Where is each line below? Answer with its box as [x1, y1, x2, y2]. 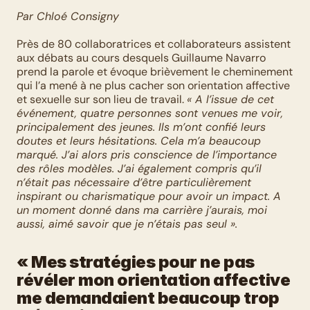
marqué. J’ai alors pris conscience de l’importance [17, 147, 277, 162]
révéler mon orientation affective [17, 270, 291, 290]
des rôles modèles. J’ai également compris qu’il [17, 161, 262, 176]
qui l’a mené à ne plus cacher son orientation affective [17, 78, 290, 93]
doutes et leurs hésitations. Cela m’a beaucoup [17, 134, 261, 148]
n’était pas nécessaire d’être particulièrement [17, 175, 251, 190]
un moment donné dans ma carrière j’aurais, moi [17, 203, 267, 217]
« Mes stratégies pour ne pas [17, 252, 255, 272]
